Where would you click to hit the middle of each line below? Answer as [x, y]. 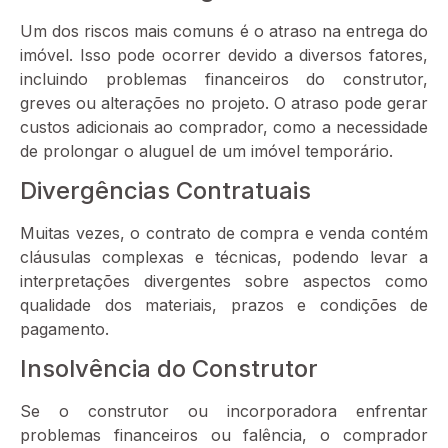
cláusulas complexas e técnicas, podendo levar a [224, 256]
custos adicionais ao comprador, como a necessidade [224, 126]
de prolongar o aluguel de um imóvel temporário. [206, 150]
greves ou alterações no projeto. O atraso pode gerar [224, 102]
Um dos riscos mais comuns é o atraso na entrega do [224, 30]
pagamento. [64, 328]
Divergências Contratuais [165, 190]
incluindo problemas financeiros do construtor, [224, 78]
